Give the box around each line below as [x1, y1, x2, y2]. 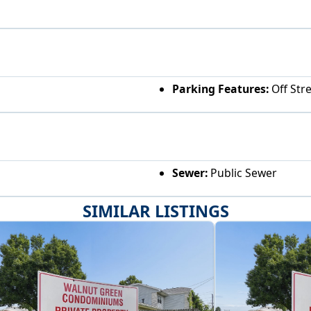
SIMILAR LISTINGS [82, 200, 229, 223]
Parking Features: [171, 81, 269, 96]
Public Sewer [207, 165, 277, 181]
